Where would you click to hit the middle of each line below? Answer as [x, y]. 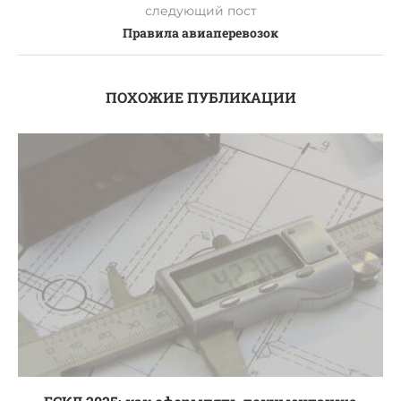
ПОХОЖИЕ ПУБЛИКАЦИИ [200, 97]
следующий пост [200, 10]
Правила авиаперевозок [200, 32]
